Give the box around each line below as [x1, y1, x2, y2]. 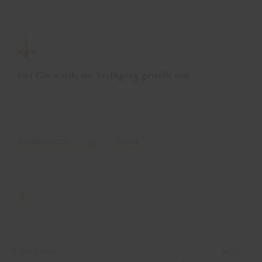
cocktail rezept [19, 136, 70, 146]
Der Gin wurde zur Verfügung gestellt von [18, 69, 189, 82]
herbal [117, 136, 140, 146]
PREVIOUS [20, 247, 57, 256]
